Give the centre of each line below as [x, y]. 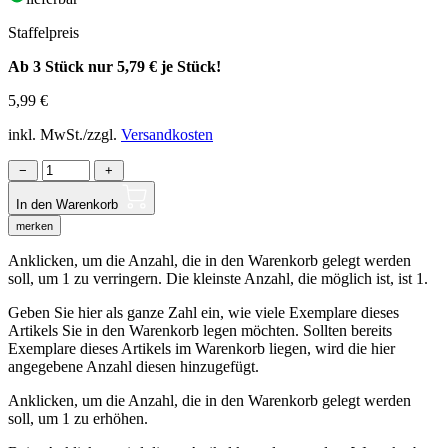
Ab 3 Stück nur [62, 66]
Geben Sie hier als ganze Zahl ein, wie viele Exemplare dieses [203, 312]
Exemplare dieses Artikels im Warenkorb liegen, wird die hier [201, 348]
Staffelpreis [43, 32]
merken [34, 225]
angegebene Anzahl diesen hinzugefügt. [133, 366]
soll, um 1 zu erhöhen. [78, 418]
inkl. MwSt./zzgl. [64, 134]
